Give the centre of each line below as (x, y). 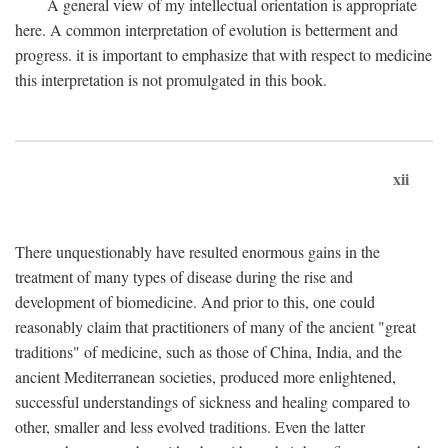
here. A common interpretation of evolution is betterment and (206, 29)
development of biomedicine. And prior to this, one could (195, 301)
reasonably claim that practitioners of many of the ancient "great (215, 326)
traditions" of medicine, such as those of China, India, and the (208, 351)
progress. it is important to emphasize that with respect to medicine (223, 54)
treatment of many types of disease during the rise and (184, 276)
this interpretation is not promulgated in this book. (171, 79)
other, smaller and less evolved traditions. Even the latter (190, 426)
